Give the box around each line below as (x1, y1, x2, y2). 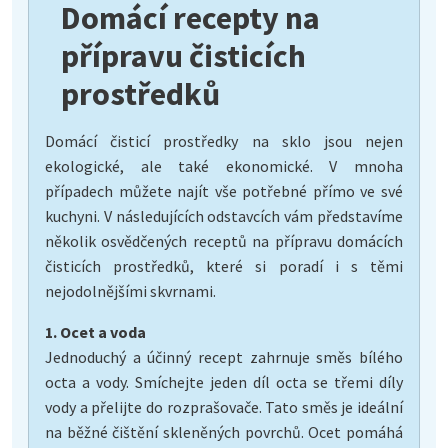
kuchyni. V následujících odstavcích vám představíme (45, 205, 403, 226)
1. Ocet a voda (45, 321, 146, 342)
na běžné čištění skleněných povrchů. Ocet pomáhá (45, 421, 403, 442)
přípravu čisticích (61, 35, 306, 76)
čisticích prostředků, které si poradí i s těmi (45, 255, 403, 276)
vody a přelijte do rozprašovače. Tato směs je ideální (45, 396, 403, 417)
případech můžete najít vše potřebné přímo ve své (45, 180, 403, 201)
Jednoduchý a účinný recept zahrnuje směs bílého (45, 346, 403, 367)
